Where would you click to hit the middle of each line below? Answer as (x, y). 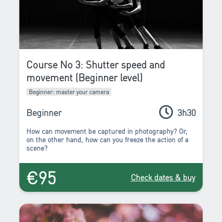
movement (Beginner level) (85, 77)
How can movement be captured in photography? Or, (107, 131)
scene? (37, 147)
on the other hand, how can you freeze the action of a (108, 139)
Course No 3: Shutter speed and (96, 64)
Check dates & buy (163, 177)
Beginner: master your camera (69, 92)
